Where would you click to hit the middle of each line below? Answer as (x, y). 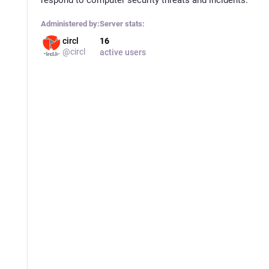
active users (122, 52)
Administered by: (70, 23)
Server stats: (122, 23)
